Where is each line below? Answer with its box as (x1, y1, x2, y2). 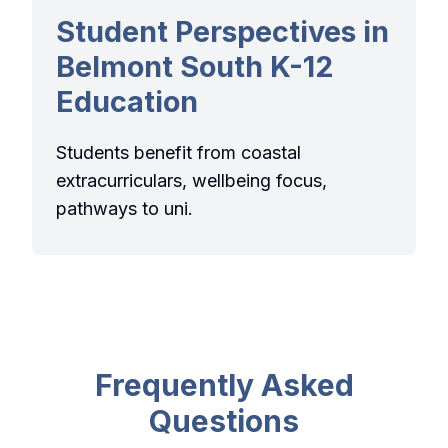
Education (56, 84, 198, 120)
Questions (149, 403, 299, 440)
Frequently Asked (94, 367, 354, 404)
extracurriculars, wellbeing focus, (56, 170, 327, 192)
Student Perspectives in (56, 14, 389, 50)
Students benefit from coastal (56, 142, 301, 164)
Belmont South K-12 (56, 49, 334, 85)
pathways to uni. (56, 198, 193, 220)
